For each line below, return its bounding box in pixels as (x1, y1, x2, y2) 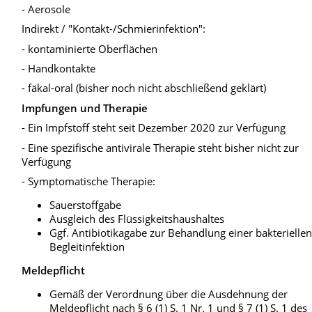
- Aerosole (22, 1, 71, 16)
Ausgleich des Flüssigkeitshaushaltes (49, 211, 225, 226)
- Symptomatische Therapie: (22, 173, 156, 188)
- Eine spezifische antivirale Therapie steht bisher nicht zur (22, 140, 299, 155)
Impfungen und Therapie (22, 100, 148, 115)
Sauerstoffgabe (49, 197, 122, 212)
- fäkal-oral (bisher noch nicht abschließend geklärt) (22, 81, 267, 95)
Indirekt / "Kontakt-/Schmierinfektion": (22, 22, 206, 36)
